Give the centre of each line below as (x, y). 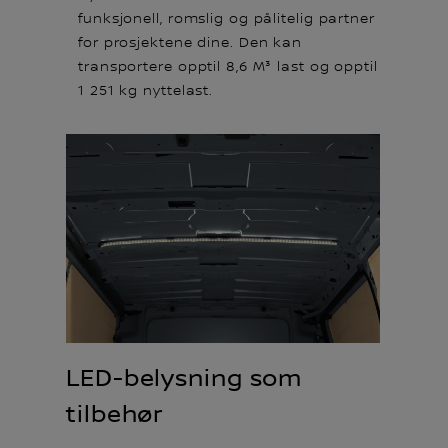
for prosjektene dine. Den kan (190, 42)
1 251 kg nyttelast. (146, 90)
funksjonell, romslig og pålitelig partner (226, 18)
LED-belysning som (184, 378)
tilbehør (115, 414)
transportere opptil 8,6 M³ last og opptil (228, 66)
